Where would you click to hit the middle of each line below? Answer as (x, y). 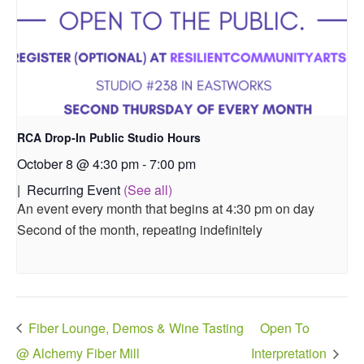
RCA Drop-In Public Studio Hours (109, 138)
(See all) (148, 190)
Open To (285, 327)
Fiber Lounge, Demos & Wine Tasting (134, 327)
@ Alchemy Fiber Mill (78, 353)
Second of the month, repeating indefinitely (140, 230)
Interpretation (291, 353)
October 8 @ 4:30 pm (78, 164)
